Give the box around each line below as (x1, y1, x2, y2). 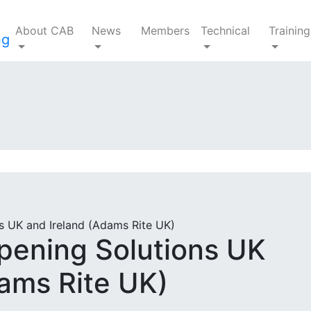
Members (141, 24, 190, 37)
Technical (201, 24, 251, 37)
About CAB (15, 24, 74, 37)
